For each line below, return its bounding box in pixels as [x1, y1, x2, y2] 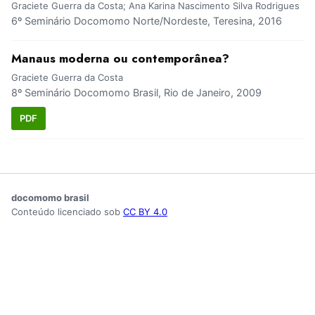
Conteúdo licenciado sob [11, 205, 123, 217]
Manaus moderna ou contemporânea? [11, 50, 229, 67]
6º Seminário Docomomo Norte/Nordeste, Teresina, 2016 [11, 15, 282, 27]
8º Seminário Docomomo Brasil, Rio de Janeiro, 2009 [11, 86, 262, 99]
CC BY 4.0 [123, 205, 167, 217]
